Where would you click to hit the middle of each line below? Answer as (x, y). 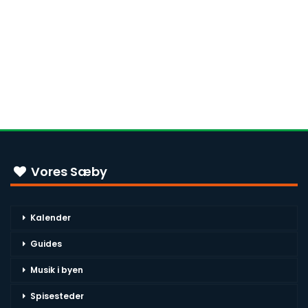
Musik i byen (57, 270)
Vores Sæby (68, 172)
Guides (46, 244)
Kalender (51, 218)
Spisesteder (57, 296)
